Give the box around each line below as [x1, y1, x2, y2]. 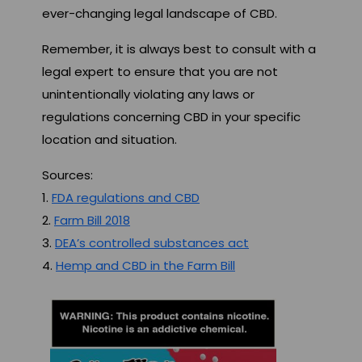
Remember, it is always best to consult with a [42, 40, 316, 58]
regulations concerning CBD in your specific [42, 108, 301, 126]
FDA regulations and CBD [52, 189, 200, 207]
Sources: [42, 166, 93, 184]
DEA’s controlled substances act [55, 234, 249, 252]
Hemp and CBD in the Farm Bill [56, 257, 235, 275]
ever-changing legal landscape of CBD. [42, 5, 277, 23]
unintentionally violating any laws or [42, 86, 255, 103]
